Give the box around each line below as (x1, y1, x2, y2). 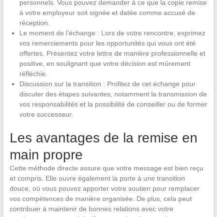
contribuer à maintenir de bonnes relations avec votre (9, 204, 173, 213)
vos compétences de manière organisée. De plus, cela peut (9, 194, 192, 202)
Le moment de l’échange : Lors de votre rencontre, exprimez (19, 29, 205, 37)
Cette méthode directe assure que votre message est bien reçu (9, 164, 203, 172)
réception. (19, 18, 50, 27)
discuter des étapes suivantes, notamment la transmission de (19, 90, 207, 98)
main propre (9, 147, 83, 162)
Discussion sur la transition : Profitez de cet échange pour (19, 79, 196, 88)
